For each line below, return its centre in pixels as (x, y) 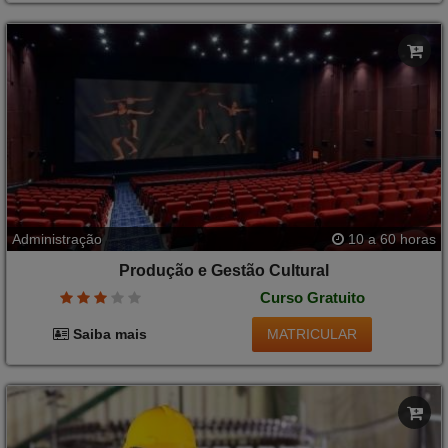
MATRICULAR (312, 333)
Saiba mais (108, 334)
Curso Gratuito (312, 298)
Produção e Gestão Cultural (224, 270)
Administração (57, 238)
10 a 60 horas (390, 238)
